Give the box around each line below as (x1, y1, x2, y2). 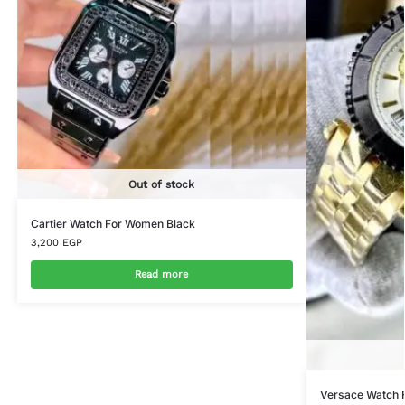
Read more (135, 268, 189, 281)
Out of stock (128, 177, 195, 191)
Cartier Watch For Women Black (30, 217, 195, 231)
